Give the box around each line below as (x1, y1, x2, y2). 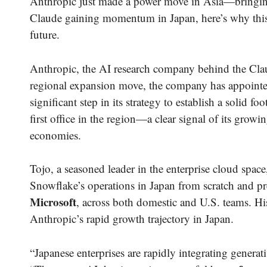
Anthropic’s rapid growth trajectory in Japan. (30, 211, 234, 226)
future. (30, 27, 60, 42)
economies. (30, 127, 81, 142)
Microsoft (30, 194, 76, 210)
